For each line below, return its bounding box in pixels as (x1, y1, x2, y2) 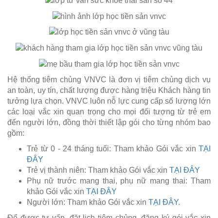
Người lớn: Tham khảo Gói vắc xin (27, 198, 148, 206)
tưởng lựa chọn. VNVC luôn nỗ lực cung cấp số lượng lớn (7, 96, 211, 105)
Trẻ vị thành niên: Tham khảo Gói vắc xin (27, 165, 169, 174)
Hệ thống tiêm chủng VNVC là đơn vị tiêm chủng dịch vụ (7, 75, 211, 84)
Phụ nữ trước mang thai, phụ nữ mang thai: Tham (27, 176, 211, 185)
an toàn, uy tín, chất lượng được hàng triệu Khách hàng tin (7, 86, 211, 94)
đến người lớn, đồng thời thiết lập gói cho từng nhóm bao (7, 118, 211, 127)
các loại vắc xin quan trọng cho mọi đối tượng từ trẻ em (7, 107, 211, 116)
